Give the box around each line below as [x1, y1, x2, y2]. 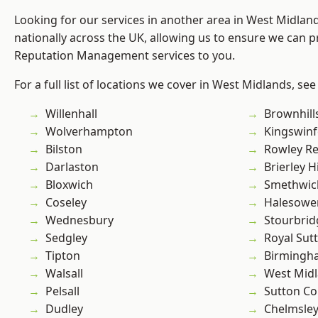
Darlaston [45, 159, 99, 175]
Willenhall [45, 106, 97, 122]
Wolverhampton [45, 124, 133, 140]
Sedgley [45, 230, 87, 246]
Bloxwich [45, 177, 93, 193]
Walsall [45, 265, 83, 282]
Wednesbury [45, 212, 114, 229]
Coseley [45, 194, 87, 211]
